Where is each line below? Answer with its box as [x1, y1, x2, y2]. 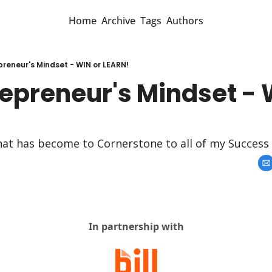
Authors [166, 14, 203, 27]
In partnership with [88, 220, 184, 233]
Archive [101, 14, 135, 27]
